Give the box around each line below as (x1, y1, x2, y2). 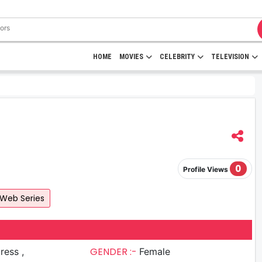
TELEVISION (211, 53, 249, 61)
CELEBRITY (160, 53, 195, 61)
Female (139, 245, 171, 257)
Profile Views (182, 165, 230, 174)
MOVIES (119, 53, 143, 61)
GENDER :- (90, 244, 140, 258)
